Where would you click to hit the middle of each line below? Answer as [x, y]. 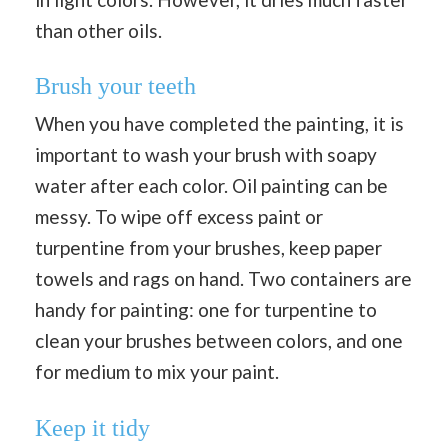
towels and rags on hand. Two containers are [223, 279]
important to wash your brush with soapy [206, 155]
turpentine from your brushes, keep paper [208, 248]
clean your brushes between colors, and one [219, 341]
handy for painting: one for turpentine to [206, 310]
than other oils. [98, 30]
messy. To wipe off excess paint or [179, 217]
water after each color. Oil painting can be [211, 186]
